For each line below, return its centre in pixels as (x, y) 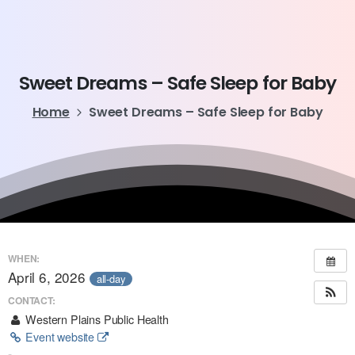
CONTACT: (32, 300)
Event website (60, 336)
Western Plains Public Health (95, 319)
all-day (111, 278)
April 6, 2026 (49, 277)
